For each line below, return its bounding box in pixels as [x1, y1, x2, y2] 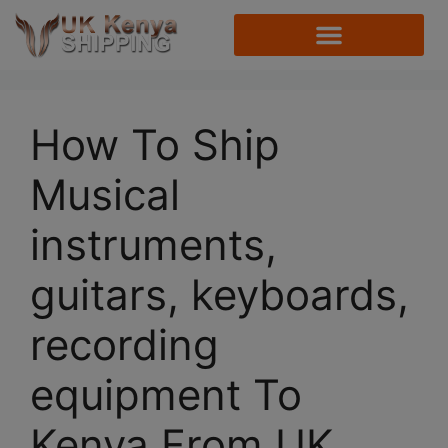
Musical [30, 169, 180, 221]
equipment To [30, 369, 302, 421]
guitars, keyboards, [30, 269, 409, 321]
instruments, [30, 219, 277, 271]
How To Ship [30, 119, 280, 171]
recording [30, 319, 219, 371]
